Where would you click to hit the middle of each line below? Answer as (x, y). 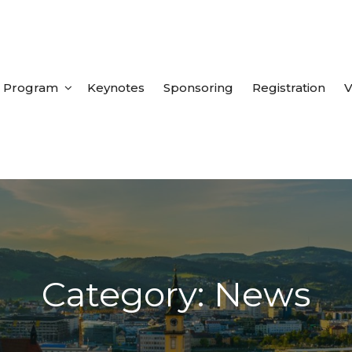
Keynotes (116, 88)
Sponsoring (198, 88)
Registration (289, 88)
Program (31, 88)
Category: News (176, 294)
